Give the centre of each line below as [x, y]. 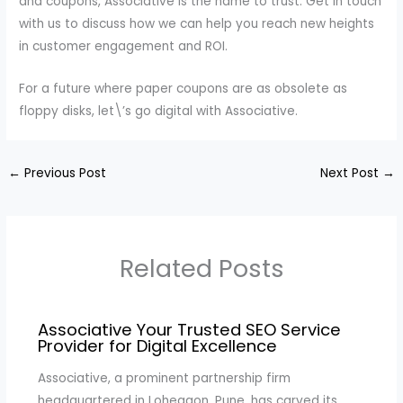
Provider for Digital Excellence [157, 346]
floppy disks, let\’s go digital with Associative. [159, 111]
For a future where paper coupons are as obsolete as [184, 88]
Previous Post [64, 173]
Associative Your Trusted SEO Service [189, 330]
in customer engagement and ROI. [124, 46]
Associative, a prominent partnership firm [164, 378]
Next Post [351, 173]
